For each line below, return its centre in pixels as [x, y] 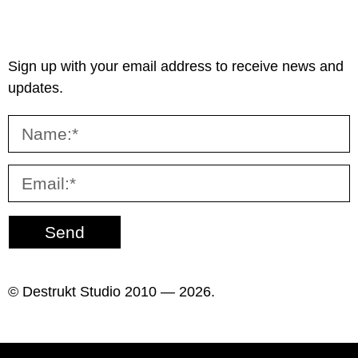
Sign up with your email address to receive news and [176, 66]
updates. [36, 88]
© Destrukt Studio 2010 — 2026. [111, 291]
